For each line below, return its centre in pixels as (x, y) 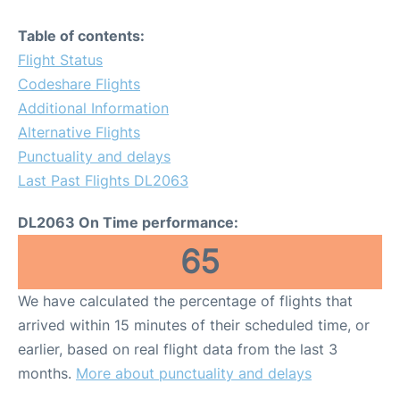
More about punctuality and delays (194, 373)
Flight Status (60, 60)
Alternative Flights (79, 132)
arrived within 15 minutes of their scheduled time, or (194, 325)
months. (47, 373)
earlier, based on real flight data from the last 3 (178, 349)
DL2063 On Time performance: (128, 222)
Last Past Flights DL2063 (103, 180)
